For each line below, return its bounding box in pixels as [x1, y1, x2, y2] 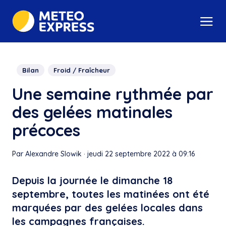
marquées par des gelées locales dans [12, 201, 203, 214]
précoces [12, 120, 80, 141]
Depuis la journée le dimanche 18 [12, 174, 173, 187]
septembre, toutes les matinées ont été [12, 188, 209, 201]
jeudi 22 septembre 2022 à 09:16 [87, 149, 195, 159]
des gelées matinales [12, 102, 173, 123]
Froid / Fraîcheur [53, 66, 110, 75]
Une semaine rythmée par [12, 84, 213, 104]
